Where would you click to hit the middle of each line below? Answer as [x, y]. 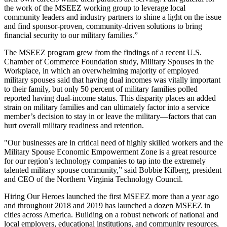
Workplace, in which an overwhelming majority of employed [101, 71]
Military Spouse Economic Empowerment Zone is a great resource [110, 152]
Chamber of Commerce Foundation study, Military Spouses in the [109, 62]
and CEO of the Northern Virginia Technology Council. [93, 179]
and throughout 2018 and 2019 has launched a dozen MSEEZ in [107, 206]
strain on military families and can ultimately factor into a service [107, 107]
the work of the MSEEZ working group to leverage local [95, 8]
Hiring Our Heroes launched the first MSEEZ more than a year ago [111, 197]
